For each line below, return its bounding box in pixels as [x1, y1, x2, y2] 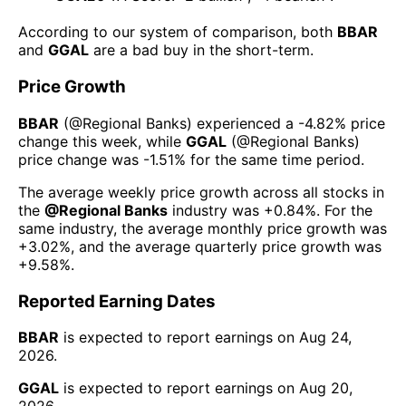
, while [138, 131, 186, 150]
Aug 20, [299, 379, 353, 398]
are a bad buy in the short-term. [89, 41, 314, 60]
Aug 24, [299, 328, 352, 347]
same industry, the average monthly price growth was [18, 218, 387, 237]
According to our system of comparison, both [18, 23, 333, 42]
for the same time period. [190, 150, 364, 169]
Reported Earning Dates [18, 290, 216, 312]
